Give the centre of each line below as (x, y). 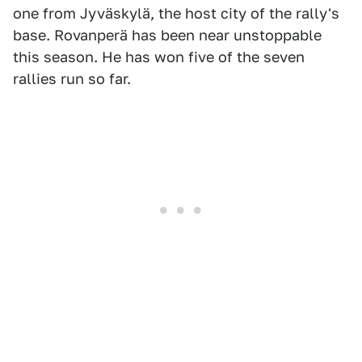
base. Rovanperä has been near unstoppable (167, 36)
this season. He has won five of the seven (159, 57)
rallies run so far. (72, 79)
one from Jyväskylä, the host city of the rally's (176, 14)
